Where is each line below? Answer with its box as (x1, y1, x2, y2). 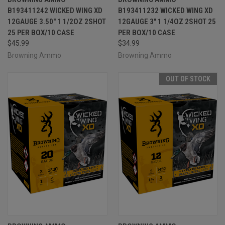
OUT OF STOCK (166, 74, 210, 83)
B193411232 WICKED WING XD (118, 6, 213, 15)
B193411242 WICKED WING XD (8, 6, 102, 15)
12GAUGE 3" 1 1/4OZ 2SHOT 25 (118, 17, 216, 26)
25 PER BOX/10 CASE (8, 28, 74, 37)
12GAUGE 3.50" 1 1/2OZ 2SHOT (8, 17, 106, 26)
